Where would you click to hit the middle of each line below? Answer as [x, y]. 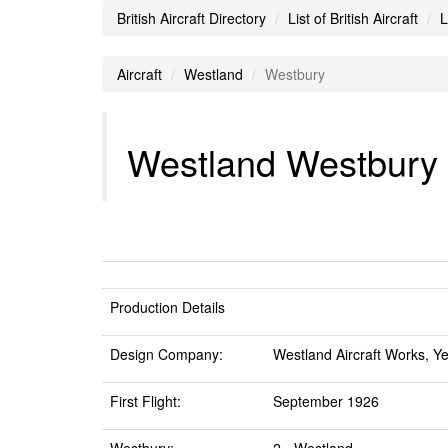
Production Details [167, 307]
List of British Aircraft [353, 18]
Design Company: [166, 354]
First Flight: [145, 401]
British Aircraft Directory [191, 18]
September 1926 [326, 401]
